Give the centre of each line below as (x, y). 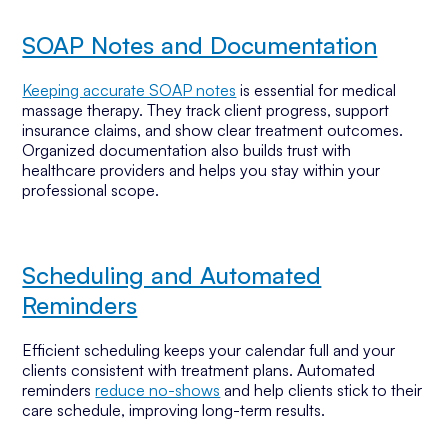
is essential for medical (316, 90)
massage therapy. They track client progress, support (206, 110)
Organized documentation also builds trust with (187, 150)
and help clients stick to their (321, 390)
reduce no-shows (158, 390)
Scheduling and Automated (172, 275)
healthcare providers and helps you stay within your (201, 170)
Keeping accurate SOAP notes (129, 90)
